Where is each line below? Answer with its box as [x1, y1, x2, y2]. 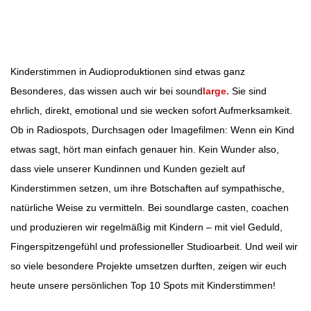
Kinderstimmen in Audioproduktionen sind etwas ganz [10, 66, 245, 77]
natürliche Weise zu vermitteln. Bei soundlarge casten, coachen [10, 202, 289, 213]
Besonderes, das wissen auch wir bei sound [10, 85, 203, 96]
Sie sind [229, 85, 267, 96]
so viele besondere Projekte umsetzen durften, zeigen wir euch [10, 260, 287, 271]
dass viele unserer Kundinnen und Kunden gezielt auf [10, 163, 245, 174]
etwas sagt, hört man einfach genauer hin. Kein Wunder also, [10, 144, 279, 155]
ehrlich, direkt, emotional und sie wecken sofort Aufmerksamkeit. [10, 105, 292, 116]
